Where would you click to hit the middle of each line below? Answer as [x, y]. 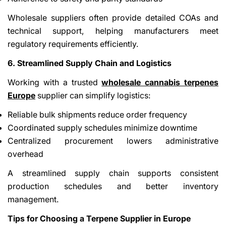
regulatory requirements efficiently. [73, 44]
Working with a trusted [55, 82]
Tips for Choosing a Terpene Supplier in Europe [99, 218]
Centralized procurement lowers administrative [113, 140]
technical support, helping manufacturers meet [113, 31]
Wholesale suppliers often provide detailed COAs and [113, 17]
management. [33, 199]
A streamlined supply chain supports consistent [113, 173]
